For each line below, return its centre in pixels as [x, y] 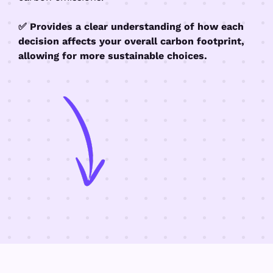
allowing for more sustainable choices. [113, 56]
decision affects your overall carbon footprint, [131, 41]
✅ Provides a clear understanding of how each [131, 27]
